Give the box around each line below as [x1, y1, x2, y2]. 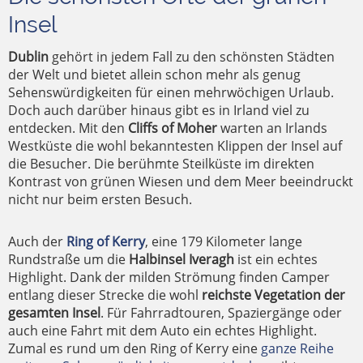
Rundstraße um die [8, 250, 129, 269]
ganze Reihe [261, 340, 334, 358]
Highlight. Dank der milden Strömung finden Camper [8, 268, 330, 287]
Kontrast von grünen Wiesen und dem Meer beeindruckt [8, 173, 353, 191]
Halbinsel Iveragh [129, 250, 234, 269]
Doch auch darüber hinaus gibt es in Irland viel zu [8, 101, 310, 120]
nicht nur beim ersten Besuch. [8, 190, 192, 209]
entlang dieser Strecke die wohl [8, 286, 202, 305]
